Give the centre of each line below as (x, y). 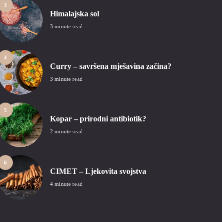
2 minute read (66, 132)
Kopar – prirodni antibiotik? (98, 119)
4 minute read (66, 184)
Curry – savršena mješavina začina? (111, 66)
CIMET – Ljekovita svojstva (98, 171)
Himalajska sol (75, 14)
